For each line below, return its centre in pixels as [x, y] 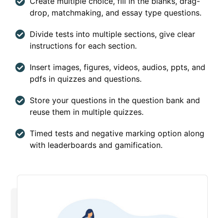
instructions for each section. [83, 45]
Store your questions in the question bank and [115, 100]
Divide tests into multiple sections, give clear [113, 34]
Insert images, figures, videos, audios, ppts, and [118, 67]
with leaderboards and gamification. [96, 145]
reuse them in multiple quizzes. [87, 112]
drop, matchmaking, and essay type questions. [116, 12]
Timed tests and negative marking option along [117, 133]
